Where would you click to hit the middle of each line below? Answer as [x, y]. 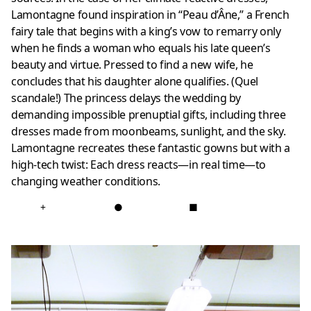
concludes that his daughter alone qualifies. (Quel [135, 82]
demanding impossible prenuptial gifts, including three [149, 115]
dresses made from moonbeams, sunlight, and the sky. [149, 132]
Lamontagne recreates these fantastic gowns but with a [151, 148]
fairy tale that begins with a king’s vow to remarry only [146, 32]
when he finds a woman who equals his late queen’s [141, 48]
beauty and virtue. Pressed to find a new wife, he [132, 65]
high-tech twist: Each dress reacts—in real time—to [139, 165]
